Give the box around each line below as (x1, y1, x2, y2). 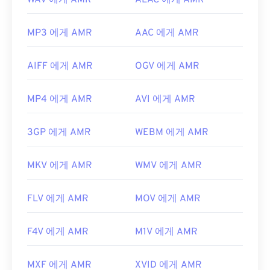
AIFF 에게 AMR (27, 60, 93, 73)
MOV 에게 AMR (135, 193, 201, 206)
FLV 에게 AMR (27, 193, 89, 206)
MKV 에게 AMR (27, 160, 92, 172)
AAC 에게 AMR (135, 27, 199, 40)
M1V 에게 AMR (135, 226, 198, 239)
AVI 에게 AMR (135, 93, 195, 106)
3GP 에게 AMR (27, 127, 91, 139)
